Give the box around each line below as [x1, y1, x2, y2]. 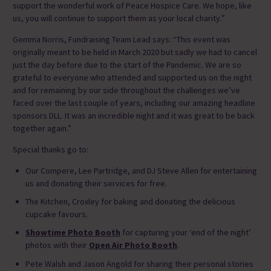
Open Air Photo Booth [89, 240, 177, 251]
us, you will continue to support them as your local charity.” [13, 12, 225, 24]
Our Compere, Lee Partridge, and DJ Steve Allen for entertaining [25, 165, 257, 176]
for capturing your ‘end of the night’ [120, 227, 251, 238]
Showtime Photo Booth [25, 227, 120, 238]
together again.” [13, 122, 71, 134]
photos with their [25, 240, 89, 251]
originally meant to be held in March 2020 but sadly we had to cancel [13, 46, 257, 57]
